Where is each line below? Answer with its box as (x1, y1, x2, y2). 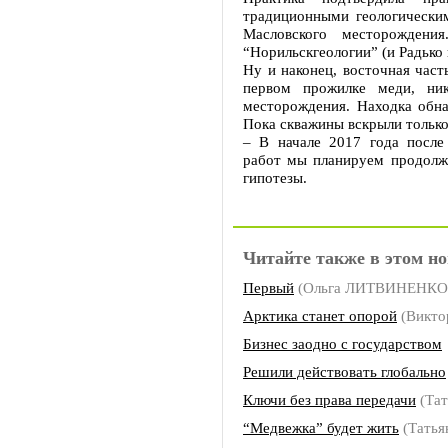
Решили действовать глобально (243, 363, 446, 380)
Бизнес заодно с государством (243, 335, 442, 352)
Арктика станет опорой (243, 307, 397, 324)
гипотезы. (243, 169, 307, 186)
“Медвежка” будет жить (243, 419, 399, 436)
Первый (243, 279, 294, 296)
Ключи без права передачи (243, 391, 416, 408)
